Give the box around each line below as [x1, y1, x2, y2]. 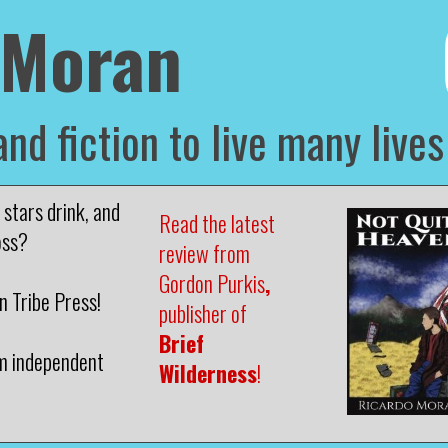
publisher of [159, 297, 251, 329]
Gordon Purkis [159, 267, 265, 299]
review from [159, 237, 250, 269]
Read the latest [159, 207, 275, 239]
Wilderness [159, 357, 257, 389]
